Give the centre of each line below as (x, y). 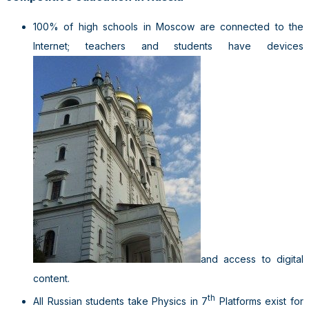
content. (51, 279)
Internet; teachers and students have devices (168, 46)
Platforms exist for (260, 301)
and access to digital (252, 259)
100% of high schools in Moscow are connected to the (168, 27)
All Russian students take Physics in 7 (121, 301)
